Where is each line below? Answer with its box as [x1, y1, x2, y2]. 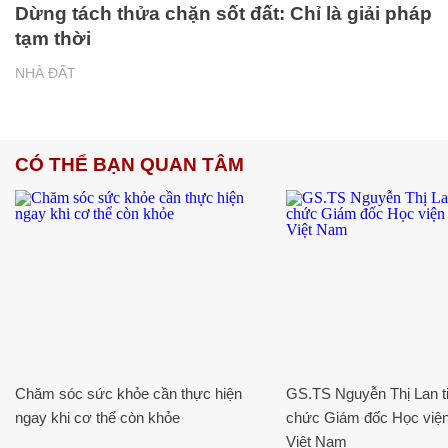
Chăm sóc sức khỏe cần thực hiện [15, 384, 242, 402]
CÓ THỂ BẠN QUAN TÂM [15, 154, 244, 176]
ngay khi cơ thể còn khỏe [15, 408, 180, 426]
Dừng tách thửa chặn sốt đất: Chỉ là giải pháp [15, 3, 432, 25]
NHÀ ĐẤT [15, 65, 76, 82]
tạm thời [15, 28, 91, 50]
